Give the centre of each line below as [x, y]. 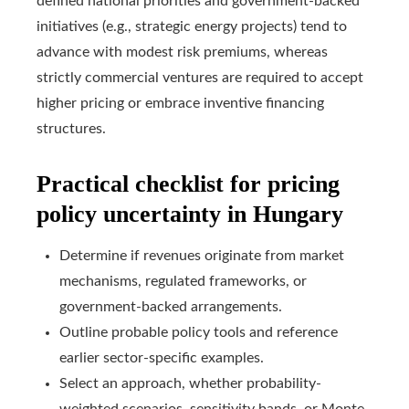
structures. [71, 129]
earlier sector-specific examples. [162, 358]
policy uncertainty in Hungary [190, 215]
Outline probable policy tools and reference [199, 333]
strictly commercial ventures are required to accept [200, 78]
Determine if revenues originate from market [202, 256]
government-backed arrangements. [171, 307]
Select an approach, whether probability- [190, 384]
